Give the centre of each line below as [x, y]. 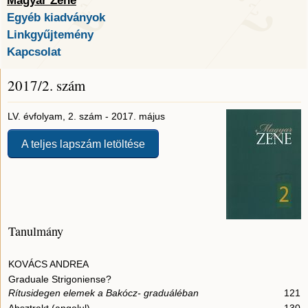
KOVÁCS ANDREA [48, 264]
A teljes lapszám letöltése [83, 144]
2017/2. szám [46, 86]
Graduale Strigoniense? [60, 279]
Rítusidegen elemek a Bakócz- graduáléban [103, 293]
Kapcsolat [34, 52]
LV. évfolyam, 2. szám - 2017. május [86, 117]
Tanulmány [36, 231]
